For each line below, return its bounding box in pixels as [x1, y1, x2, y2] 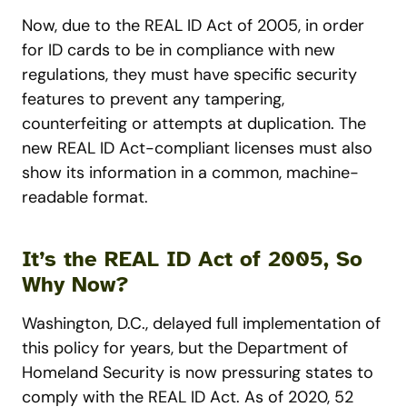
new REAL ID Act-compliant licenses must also [22, 137, 372, 160]
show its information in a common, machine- [22, 162, 359, 184]
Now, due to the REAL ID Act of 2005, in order [22, 15, 364, 37]
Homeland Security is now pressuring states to [22, 362, 373, 384]
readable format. [22, 186, 148, 209]
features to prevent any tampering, [22, 88, 284, 111]
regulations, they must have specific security [22, 64, 357, 86]
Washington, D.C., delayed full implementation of [22, 313, 381, 335]
